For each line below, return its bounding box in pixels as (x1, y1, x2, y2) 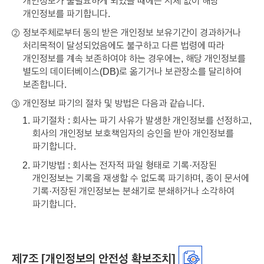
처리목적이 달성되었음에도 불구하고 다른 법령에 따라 (23, 39, 225, 51)
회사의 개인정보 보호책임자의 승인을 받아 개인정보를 (32, 127, 234, 138)
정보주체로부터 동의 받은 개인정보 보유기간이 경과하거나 (23, 27, 241, 38)
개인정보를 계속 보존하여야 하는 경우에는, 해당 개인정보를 (23, 52, 246, 64)
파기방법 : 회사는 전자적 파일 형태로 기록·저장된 (32, 159, 217, 170)
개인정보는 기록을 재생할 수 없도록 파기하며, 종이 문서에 (32, 172, 249, 183)
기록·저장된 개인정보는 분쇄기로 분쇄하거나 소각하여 (32, 185, 235, 196)
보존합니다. (23, 78, 67, 90)
